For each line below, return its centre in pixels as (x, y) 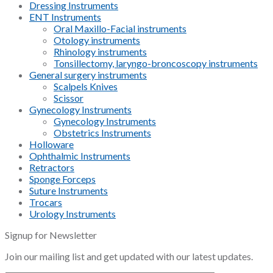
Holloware (51, 144)
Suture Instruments (69, 191)
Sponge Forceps (62, 179)
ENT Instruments (65, 17)
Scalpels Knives (86, 87)
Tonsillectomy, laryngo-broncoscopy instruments (156, 63)
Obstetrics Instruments (102, 133)
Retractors (52, 168)
